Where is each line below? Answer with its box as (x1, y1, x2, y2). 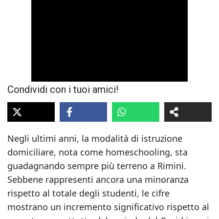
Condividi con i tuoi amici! (7, 84, 118, 95)
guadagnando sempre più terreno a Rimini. (7, 160, 186, 172)
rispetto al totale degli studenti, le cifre (7, 187, 170, 199)
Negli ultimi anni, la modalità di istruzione (7, 132, 182, 144)
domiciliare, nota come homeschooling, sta (7, 146, 188, 158)
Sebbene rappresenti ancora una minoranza (7, 174, 189, 185)
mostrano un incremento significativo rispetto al (7, 201, 209, 213)
